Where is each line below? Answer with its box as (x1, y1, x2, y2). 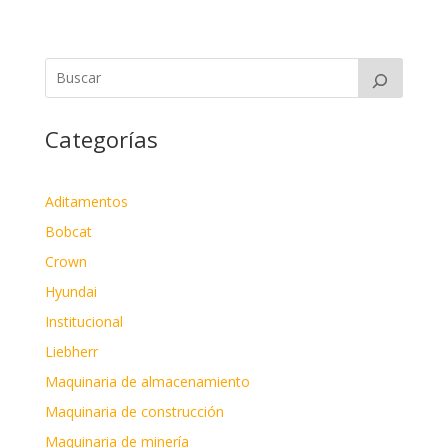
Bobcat (44, 221, 92, 241)
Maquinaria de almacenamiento (44, 371, 250, 391)
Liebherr (44, 341, 98, 361)
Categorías (44, 123, 158, 154)
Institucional (44, 311, 123, 331)
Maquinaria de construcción (44, 401, 224, 421)
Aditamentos (44, 191, 128, 211)
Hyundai (44, 281, 97, 301)
